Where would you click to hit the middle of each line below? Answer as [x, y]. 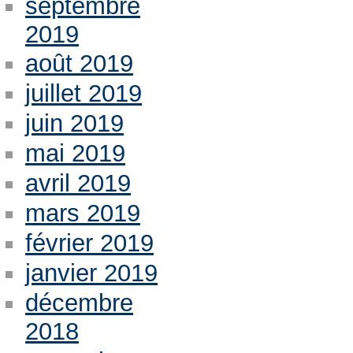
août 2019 [79, 64]
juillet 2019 [83, 94]
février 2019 [89, 243]
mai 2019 [75, 154]
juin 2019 [74, 124]
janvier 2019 [91, 273]
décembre [79, 303]
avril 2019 [78, 184]
